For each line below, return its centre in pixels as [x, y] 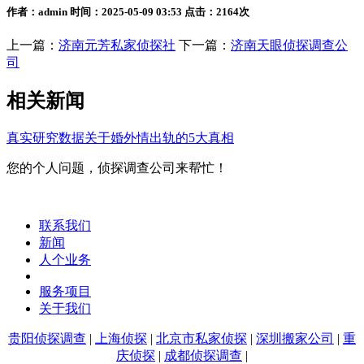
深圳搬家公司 [295, 339]
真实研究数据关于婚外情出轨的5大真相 [120, 138]
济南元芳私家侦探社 [117, 45]
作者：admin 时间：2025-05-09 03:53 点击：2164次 [128, 12]
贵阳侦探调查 [47, 339]
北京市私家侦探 [201, 339]
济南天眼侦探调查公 [289, 45]
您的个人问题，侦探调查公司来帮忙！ [117, 168]
